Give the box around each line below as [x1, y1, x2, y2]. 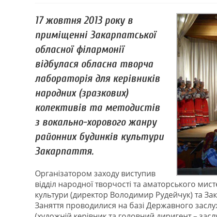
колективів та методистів [35, 101, 160, 114]
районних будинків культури [35, 130, 164, 143]
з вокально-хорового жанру [35, 116, 156, 128]
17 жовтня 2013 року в [35, 14, 133, 27]
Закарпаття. [35, 145, 93, 157]
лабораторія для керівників [35, 72, 160, 85]
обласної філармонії [35, 43, 124, 56]
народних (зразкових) [35, 87, 128, 99]
